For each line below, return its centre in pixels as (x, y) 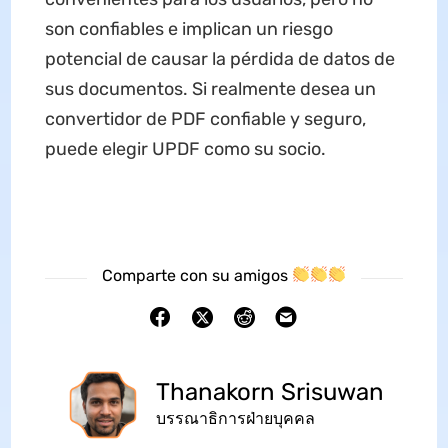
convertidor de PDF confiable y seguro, (205, 118)
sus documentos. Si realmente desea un (210, 88)
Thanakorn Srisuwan (269, 392)
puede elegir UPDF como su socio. (185, 148)
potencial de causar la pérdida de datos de (219, 58)
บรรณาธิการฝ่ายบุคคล (235, 419)
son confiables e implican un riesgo (188, 28)
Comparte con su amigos (196, 275)
